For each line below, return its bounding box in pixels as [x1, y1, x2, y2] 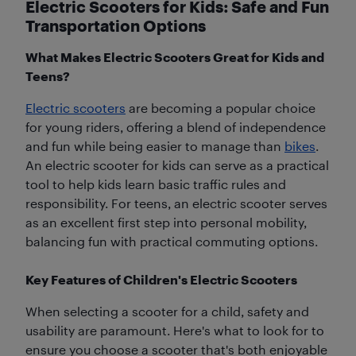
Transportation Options [25, 16, 206, 35]
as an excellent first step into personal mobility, [25, 215, 307, 230]
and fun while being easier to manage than [25, 138, 284, 153]
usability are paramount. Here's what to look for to [25, 323, 324, 338]
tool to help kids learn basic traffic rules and [25, 176, 286, 192]
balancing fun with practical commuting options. [25, 234, 318, 249]
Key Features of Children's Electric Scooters [25, 272, 297, 287]
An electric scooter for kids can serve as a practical [25, 157, 329, 172]
